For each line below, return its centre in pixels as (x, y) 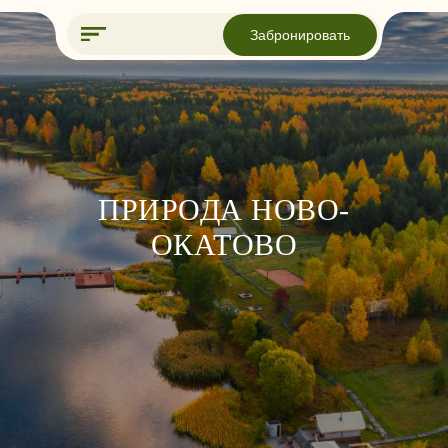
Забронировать (214, 24)
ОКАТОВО (224, 244)
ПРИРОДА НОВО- (224, 209)
